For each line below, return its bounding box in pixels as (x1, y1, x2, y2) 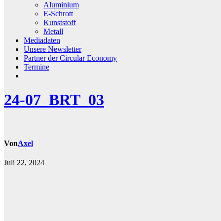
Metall (43, 27, 63, 36)
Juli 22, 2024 (4, 158, 44, 167)
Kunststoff (43, 18, 76, 27)
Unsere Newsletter (24, 44, 81, 53)
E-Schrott (43, 9, 73, 18)
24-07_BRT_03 (4, 91, 104, 109)
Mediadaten (24, 36, 60, 44)
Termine (24, 62, 49, 71)
